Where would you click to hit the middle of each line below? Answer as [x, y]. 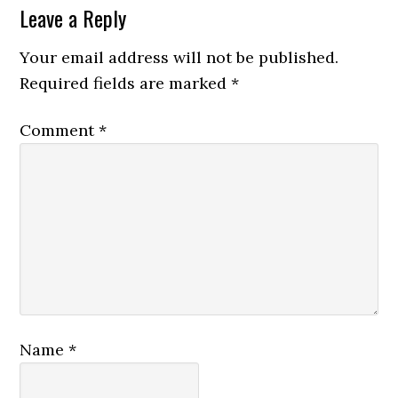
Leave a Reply [73, 18]
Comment [60, 130]
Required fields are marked [126, 83]
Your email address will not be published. [179, 57]
